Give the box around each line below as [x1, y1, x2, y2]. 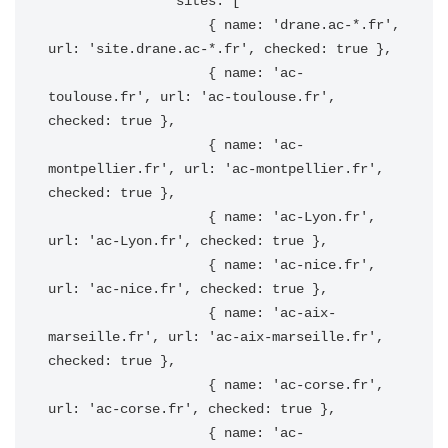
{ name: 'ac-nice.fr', [48, 257, 208, 273]
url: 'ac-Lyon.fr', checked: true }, [48, 233, 328, 249]
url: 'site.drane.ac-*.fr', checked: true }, [48, 41, 392, 57]
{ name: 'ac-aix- [48, 305, 208, 321]
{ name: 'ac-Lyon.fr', [48, 209, 208, 225]
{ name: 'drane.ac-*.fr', [48, 17, 208, 33]
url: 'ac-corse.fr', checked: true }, [48, 401, 336, 417]
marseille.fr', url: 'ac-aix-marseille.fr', [48, 329, 384, 345]
